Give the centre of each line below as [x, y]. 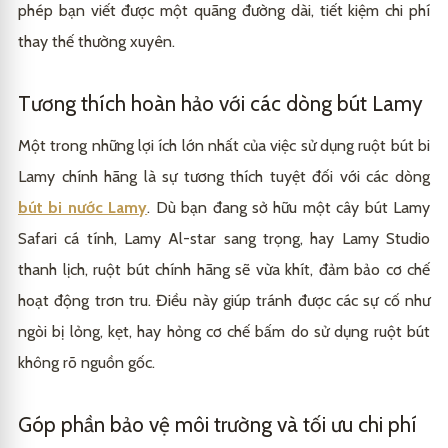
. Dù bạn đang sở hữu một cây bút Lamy [288, 207]
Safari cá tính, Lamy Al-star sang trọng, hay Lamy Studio [224, 238]
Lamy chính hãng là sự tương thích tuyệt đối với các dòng [224, 176]
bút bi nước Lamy [83, 207]
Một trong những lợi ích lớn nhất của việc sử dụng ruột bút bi [224, 145]
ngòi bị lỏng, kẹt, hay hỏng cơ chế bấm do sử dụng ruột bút [224, 331]
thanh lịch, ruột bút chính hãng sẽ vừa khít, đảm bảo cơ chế [224, 269]
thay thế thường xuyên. [96, 41]
